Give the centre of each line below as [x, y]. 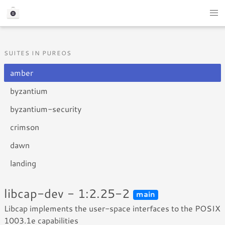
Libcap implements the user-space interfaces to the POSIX [112, 208]
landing [23, 163]
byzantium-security [46, 109]
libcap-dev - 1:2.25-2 [69, 193]
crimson [25, 127]
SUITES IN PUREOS [38, 53]
